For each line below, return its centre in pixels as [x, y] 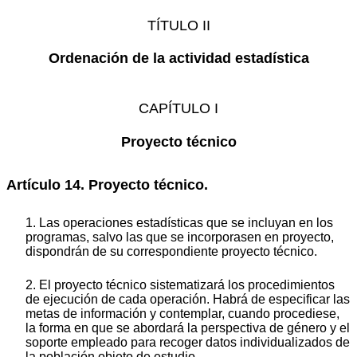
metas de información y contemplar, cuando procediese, [182, 313]
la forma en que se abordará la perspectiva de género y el [188, 328]
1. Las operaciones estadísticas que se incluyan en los [179, 222]
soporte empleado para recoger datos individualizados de [188, 342]
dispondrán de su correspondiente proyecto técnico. [171, 251]
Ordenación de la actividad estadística [178, 59]
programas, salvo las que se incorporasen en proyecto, [180, 237]
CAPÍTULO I [178, 109]
